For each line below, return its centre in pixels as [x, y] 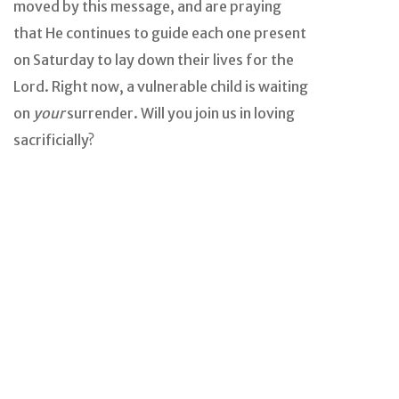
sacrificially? [54, 139]
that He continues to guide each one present [160, 33]
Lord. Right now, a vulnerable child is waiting [161, 86]
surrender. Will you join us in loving [179, 113]
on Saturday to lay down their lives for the [154, 59]
